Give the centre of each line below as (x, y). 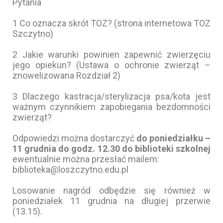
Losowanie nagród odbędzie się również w (111, 190)
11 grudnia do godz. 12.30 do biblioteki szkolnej (111, 148)
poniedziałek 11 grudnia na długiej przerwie (111, 201)
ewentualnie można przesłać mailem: (86, 159)
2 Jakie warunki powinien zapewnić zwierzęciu (111, 54)
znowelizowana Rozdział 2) (66, 75)
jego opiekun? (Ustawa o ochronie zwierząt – (111, 65)
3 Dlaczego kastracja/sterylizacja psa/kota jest (111, 96)
